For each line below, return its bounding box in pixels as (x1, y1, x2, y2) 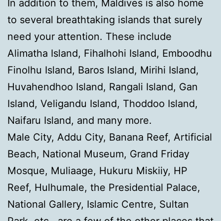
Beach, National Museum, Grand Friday (7, 148, 189, 160)
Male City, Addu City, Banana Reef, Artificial (7, 131, 212, 144)
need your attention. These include (7, 31, 172, 43)
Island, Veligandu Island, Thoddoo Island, (7, 98, 198, 110)
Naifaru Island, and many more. (7, 114, 152, 127)
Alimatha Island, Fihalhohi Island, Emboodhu (7, 47, 212, 60)
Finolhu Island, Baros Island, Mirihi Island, (7, 64, 199, 76)
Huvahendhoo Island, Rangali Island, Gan (7, 81, 198, 93)
